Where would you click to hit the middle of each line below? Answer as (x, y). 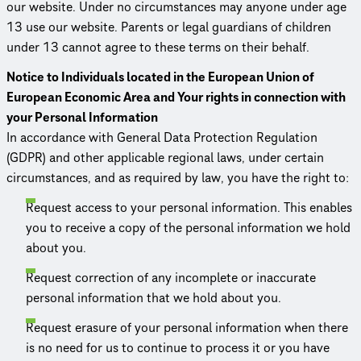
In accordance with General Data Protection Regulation (162, 137)
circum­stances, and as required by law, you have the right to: (178, 178)
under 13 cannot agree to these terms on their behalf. (158, 47)
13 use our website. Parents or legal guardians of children (169, 27)
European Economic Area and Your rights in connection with (176, 97)
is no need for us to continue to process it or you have (178, 348)
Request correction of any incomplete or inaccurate (171, 278)
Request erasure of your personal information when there (187, 328)
